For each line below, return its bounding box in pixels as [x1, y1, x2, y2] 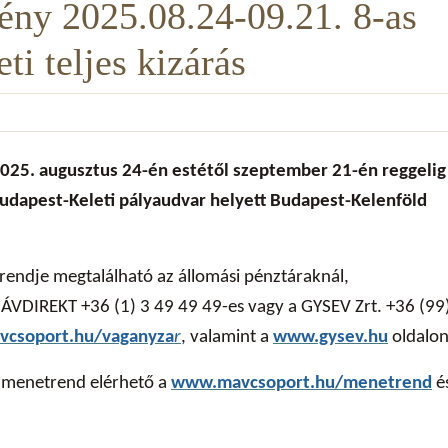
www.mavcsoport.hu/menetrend [171, 373, 432, 393]
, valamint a [181, 327, 273, 347]
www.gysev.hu [273, 327, 388, 347]
